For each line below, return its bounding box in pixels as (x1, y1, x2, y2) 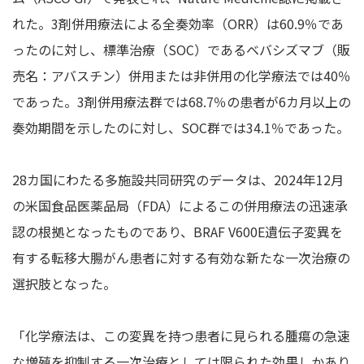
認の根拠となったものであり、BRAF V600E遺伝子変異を (12, 221, 343, 241)
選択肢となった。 (12, 273, 116, 293)
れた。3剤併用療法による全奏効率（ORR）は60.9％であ (12, 13, 344, 33)
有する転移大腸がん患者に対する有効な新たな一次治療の (12, 247, 350, 267)
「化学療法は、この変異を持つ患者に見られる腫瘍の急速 (12, 325, 350, 345)
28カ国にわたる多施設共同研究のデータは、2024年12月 (12, 169, 344, 189)
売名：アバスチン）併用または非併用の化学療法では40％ (12, 65, 351, 85)
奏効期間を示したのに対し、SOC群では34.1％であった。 (12, 117, 349, 137)
